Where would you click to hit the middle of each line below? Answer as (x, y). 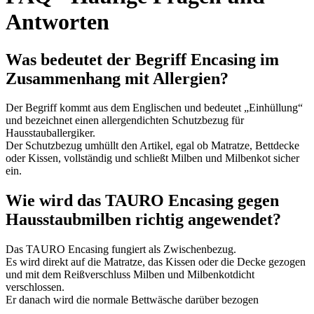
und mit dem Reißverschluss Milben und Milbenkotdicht (130, 275)
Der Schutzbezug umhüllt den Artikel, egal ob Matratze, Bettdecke (152, 146)
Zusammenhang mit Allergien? (117, 78)
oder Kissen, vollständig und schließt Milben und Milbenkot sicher (152, 158)
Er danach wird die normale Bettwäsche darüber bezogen (132, 300)
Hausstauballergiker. (50, 133)
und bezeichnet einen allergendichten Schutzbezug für (125, 121)
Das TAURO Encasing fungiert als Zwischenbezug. (121, 250)
